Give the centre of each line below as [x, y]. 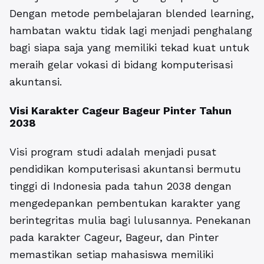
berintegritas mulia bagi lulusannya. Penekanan [130, 220]
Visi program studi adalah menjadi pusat [113, 152]
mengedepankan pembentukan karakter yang [125, 203]
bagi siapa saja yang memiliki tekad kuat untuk [129, 48]
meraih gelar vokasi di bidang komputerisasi [121, 65]
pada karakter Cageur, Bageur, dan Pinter [114, 237]
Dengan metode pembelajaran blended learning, [132, 14]
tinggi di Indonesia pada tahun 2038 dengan [121, 186]
